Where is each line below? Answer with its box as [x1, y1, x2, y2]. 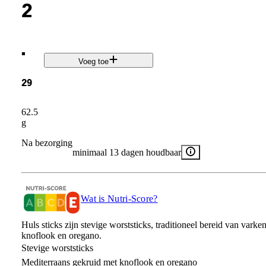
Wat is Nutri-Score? [80, 193, 158, 204]
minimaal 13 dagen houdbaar [72, 147, 181, 157]
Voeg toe [78, 57, 109, 66]
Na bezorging [21, 137, 72, 148]
